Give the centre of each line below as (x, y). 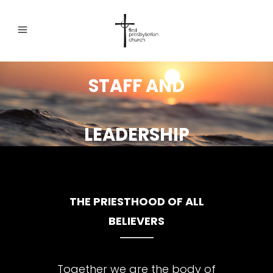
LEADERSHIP (136, 135)
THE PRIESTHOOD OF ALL (136, 201)
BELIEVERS (136, 221)
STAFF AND (136, 86)
